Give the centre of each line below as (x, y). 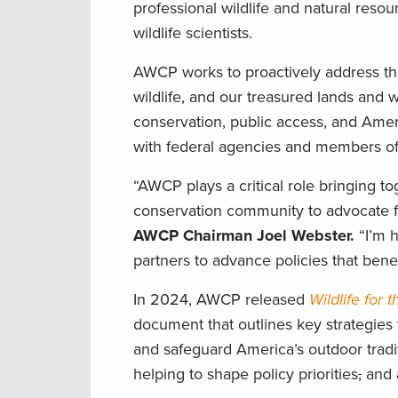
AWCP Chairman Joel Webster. (244, 236)
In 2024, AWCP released (221, 300)
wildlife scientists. (195, 33)
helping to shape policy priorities (246, 374)
